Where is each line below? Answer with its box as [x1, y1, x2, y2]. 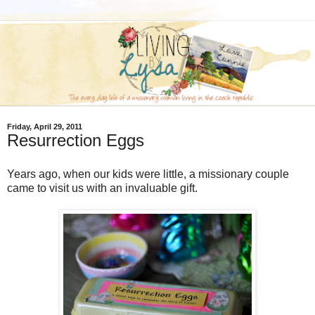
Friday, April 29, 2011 [7, 122, 82, 131]
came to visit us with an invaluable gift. [7, 182, 198, 195]
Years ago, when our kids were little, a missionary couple [7, 168, 289, 181]
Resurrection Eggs [7, 131, 144, 150]
